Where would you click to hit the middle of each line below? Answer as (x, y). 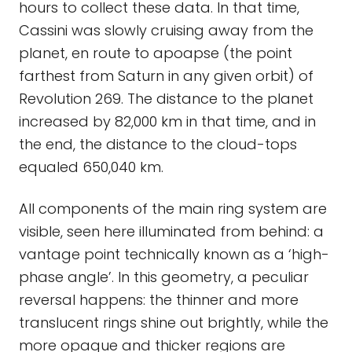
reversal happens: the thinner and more (159, 300)
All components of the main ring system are (173, 209)
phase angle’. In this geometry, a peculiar (164, 277)
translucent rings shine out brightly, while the (174, 323)
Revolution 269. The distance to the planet (166, 99)
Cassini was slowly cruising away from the (166, 30)
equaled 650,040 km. (91, 167)
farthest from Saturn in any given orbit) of (166, 76)
